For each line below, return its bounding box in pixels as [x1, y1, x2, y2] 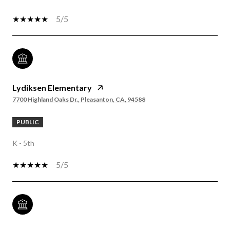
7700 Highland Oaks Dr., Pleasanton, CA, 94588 [12, 95, 145, 103]
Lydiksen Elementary [12, 82, 92, 92]
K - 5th [12, 138, 34, 147]
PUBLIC [16, 118, 39, 126]
